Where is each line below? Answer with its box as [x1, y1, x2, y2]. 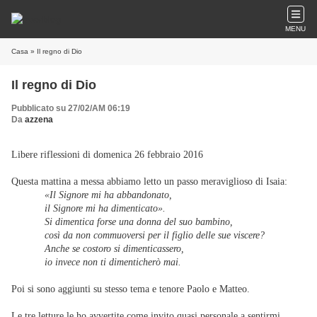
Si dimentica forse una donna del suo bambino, [45, 217, 234, 227]
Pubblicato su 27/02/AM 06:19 [11, 103, 130, 113]
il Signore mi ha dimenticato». [45, 203, 166, 214]
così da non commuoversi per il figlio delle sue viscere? [45, 230, 265, 241]
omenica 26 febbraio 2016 [98, 149, 203, 160]
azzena [25, 115, 53, 125]
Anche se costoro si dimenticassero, [45, 243, 185, 254]
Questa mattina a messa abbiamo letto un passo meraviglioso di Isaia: [11, 176, 287, 187]
